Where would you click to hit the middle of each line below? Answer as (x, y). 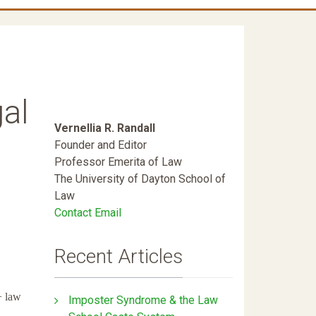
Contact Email (88, 213)
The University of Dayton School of (140, 179)
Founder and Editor (101, 145)
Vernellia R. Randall (105, 128)
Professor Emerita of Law (118, 162)
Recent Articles (119, 257)
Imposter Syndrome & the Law (143, 300)
